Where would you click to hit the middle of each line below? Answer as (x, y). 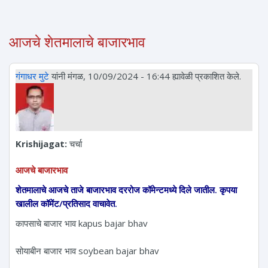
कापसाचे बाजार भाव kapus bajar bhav (82, 223)
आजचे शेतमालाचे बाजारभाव (77, 42)
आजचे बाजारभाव (42, 170)
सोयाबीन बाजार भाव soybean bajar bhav (87, 250)
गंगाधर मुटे (32, 76)
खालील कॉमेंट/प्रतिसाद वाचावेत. (66, 203)
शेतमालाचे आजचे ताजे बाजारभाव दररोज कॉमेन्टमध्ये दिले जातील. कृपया (126, 189)
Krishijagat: (42, 144)
